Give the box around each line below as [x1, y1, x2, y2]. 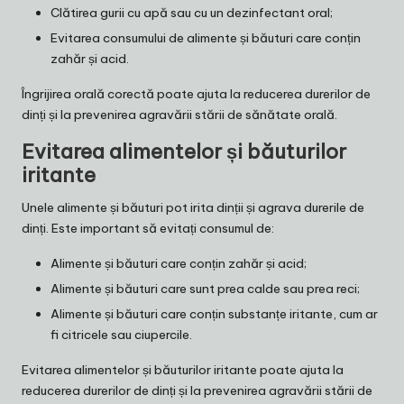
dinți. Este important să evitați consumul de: [22, 219, 274, 236]
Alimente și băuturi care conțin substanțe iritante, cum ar [50, 306, 378, 323]
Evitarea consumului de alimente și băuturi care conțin [50, 29, 361, 46]
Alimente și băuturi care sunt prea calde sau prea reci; [50, 280, 360, 298]
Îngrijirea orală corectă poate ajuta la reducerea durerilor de [22, 85, 371, 102]
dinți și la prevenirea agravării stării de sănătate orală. [22, 106, 337, 123]
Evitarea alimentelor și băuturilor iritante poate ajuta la [22, 362, 344, 379]
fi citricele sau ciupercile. [50, 326, 192, 344]
